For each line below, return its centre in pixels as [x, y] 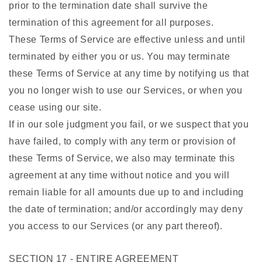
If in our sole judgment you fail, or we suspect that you [129, 125]
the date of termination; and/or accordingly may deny [126, 209]
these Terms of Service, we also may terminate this [122, 158]
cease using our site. [55, 108]
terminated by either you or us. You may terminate [120, 57]
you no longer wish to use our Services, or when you [126, 91]
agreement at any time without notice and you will [119, 175]
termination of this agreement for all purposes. [111, 23]
